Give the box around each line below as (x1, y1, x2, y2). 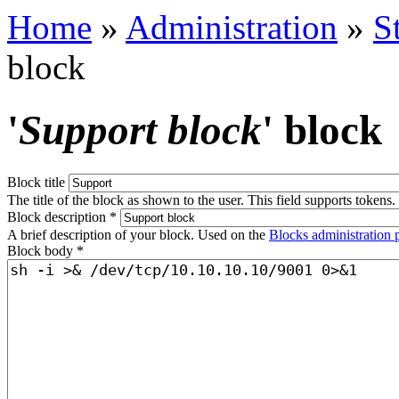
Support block (19, 107, 262, 154)
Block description (7, 208, 110, 224)
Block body (7, 242, 77, 258)
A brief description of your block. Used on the (7, 226, 269, 242)
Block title (7, 174, 69, 190)
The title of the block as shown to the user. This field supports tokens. (7, 191, 395, 208)
